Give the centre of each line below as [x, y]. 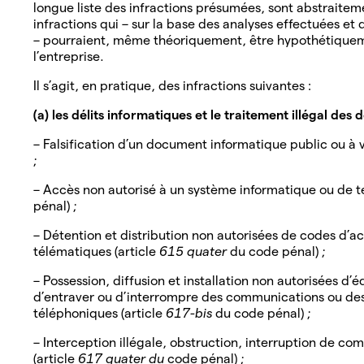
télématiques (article [96, 251]
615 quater [195, 251]
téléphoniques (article [100, 313]
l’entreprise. [70, 56]
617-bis [191, 313]
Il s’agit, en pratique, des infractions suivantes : [174, 85]
